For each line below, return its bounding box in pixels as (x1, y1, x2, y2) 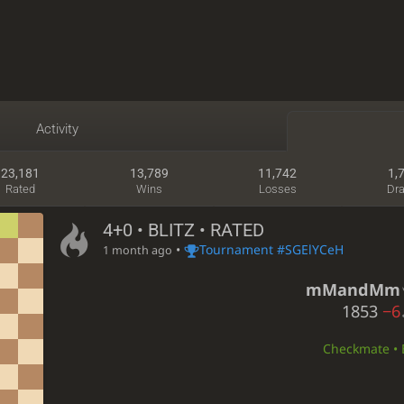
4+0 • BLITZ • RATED (102, 220, 264, 242)
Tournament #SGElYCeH (198, 241, 344, 259)
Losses (258, 182, 297, 197)
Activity (36, 120, 79, 137)
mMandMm (305, 279, 400, 301)
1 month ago (102, 243, 172, 259)
